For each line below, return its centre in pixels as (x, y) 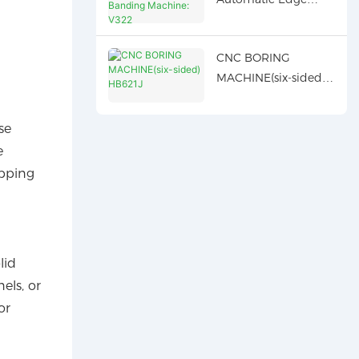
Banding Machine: (266, 19)
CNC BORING (253, 58)
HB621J (238, 98)
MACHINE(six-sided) (270, 78)
